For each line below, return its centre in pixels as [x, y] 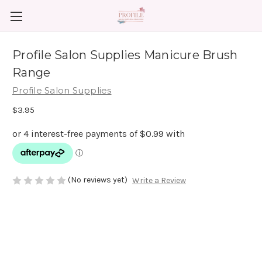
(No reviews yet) [98, 180]
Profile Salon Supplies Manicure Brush [125, 55]
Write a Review [159, 181]
